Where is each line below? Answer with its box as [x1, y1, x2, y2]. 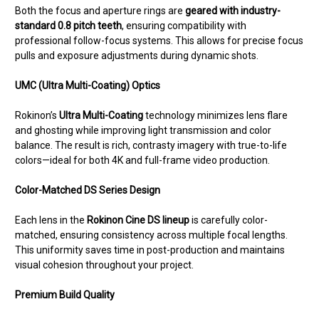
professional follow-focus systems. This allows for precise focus [15, 35, 303, 47]
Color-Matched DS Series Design [15, 184, 160, 197]
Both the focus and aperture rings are [15, 5, 185, 17]
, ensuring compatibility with [122, 20, 246, 32]
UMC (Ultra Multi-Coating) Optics [15, 80, 160, 92]
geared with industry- [185, 5, 281, 17]
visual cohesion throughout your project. [15, 259, 194, 271]
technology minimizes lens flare [143, 110, 288, 122]
